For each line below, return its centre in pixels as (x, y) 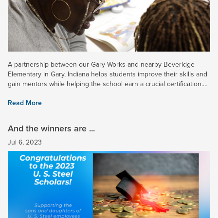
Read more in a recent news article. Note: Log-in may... (89, 93)
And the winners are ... (51, 128)
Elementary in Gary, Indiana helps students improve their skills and (108, 74)
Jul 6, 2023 (25, 142)
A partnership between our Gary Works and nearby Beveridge (101, 64)
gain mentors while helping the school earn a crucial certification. (105, 84)
